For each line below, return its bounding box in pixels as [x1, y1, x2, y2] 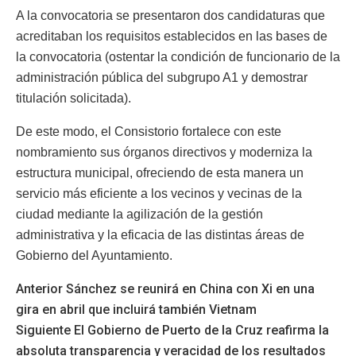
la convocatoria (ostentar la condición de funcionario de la [16, 49, 340, 64]
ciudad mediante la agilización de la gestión [16, 207, 263, 221]
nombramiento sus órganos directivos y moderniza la [16, 145, 312, 159]
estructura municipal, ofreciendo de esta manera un [16, 165, 304, 180]
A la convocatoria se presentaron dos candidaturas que [16, 8, 325, 22]
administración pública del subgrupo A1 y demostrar [16, 70, 308, 84]
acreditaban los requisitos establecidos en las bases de [16, 29, 327, 43]
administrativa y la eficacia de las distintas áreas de [16, 227, 304, 242]
